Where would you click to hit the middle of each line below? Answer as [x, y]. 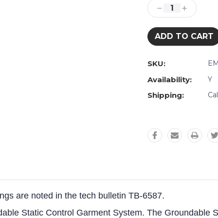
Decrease [174, 9]
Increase [197, 9]
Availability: [170, 79]
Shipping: [166, 95]
